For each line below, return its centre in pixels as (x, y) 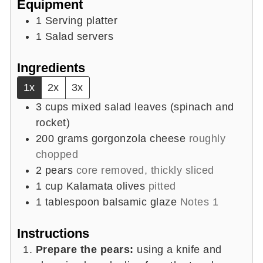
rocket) (53, 122)
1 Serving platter (77, 20)
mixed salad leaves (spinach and (153, 107)
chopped (57, 154)
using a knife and (179, 249)
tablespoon (72, 202)
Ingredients (51, 68)
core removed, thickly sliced (145, 170)
